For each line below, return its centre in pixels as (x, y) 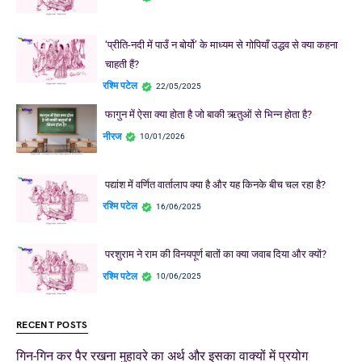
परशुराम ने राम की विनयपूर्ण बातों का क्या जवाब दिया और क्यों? (215, 255)
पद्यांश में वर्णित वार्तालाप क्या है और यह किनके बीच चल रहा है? (215, 184)
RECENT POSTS (52, 325)
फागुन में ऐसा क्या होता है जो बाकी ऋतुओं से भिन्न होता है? (208, 115)
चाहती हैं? (122, 64)
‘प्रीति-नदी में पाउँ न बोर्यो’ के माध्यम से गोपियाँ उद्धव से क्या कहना (221, 44)
